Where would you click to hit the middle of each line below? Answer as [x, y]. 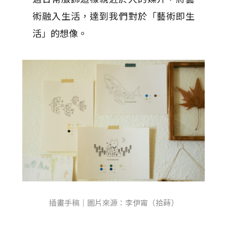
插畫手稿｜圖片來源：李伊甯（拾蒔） [113, 202]
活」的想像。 [60, 33]
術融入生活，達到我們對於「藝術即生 [113, 16]
